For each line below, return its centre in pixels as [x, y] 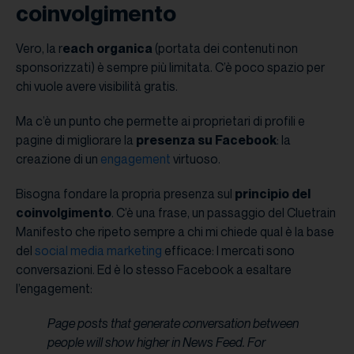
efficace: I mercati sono [228, 251]
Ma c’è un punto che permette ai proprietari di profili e [160, 121]
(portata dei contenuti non [225, 49]
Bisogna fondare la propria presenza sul [125, 194]
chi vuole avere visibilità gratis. [97, 87]
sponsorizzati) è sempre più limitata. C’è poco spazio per [170, 68]
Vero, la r [39, 49]
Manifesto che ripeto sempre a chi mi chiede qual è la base [175, 232]
